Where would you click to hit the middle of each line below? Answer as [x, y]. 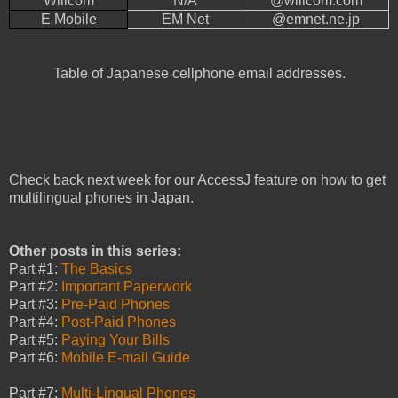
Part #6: [35, 357]
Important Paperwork [127, 286]
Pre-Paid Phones [115, 304]
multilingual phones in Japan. [101, 197]
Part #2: [35, 286]
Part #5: [35, 339]
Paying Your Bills [115, 339]
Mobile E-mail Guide [126, 357]
